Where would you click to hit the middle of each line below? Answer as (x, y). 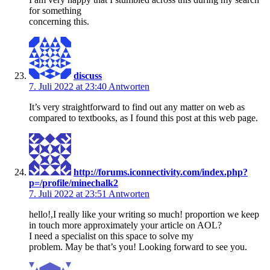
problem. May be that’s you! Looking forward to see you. (138, 246)
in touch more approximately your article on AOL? (125, 225)
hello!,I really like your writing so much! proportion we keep (144, 214)
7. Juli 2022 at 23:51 (69, 193)
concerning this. (59, 21)
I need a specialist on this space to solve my (111, 236)
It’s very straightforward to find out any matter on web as (137, 107)
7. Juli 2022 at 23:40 (69, 86)
